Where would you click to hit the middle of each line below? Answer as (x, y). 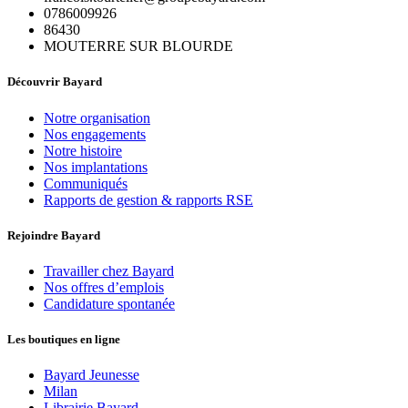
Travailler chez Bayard (109, 271)
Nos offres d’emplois (104, 287)
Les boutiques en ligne (64, 340)
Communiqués (86, 183)
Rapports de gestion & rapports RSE (148, 199)
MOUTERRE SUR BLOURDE (138, 46)
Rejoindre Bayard (54, 235)
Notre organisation (97, 117)
